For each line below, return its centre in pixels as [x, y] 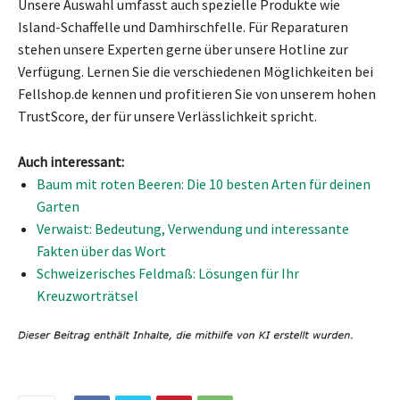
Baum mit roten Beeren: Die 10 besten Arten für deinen [204, 183]
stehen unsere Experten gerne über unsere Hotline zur [183, 49]
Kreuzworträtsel [87, 295]
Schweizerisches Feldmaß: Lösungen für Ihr [168, 273]
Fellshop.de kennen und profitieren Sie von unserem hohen [197, 93]
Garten [58, 206]
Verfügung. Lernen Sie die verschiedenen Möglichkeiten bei [196, 71]
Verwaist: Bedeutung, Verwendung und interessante [193, 228]
